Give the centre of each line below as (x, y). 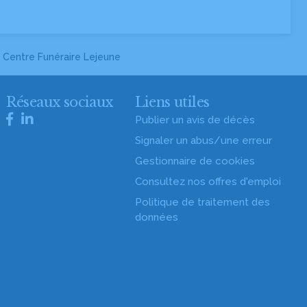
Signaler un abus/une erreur (203, 140)
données (156, 217)
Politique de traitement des (202, 202)
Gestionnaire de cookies (195, 161)
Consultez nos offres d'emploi (208, 182)
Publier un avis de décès (195, 120)
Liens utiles (172, 102)
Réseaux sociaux (59, 102)
